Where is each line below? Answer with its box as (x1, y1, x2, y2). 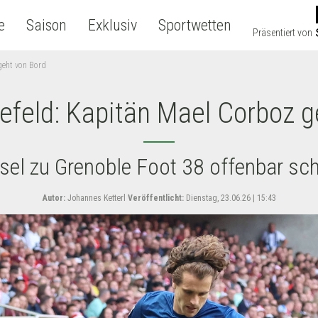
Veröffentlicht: (127, 193, 184, 203)
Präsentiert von (252, 27, 312, 38)
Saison (26, 16, 67, 34)
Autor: (42, 193, 65, 203)
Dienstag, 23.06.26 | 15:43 (183, 193, 276, 203)
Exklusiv (87, 16, 137, 34)
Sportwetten (158, 16, 231, 34)
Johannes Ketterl (65, 193, 126, 203)
